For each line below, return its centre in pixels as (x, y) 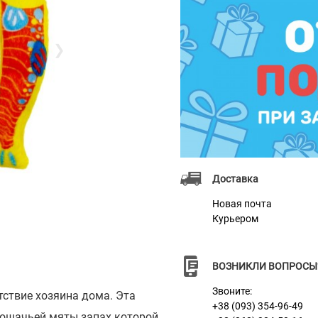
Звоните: (232, 291)
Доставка (235, 179)
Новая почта (242, 204)
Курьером (235, 219)
